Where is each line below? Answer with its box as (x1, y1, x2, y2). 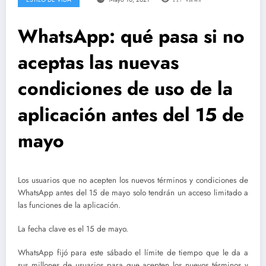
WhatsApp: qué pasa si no (18, 22, 245, 50)
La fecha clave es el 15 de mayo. (18, 223, 128, 235)
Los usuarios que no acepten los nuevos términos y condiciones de (18, 174, 248, 186)
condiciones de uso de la (18, 74, 233, 102)
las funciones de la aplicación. (18, 199, 121, 211)
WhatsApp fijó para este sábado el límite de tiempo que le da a (18, 247, 248, 259)
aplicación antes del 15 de (18, 100, 244, 128)
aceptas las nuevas (18, 48, 179, 76)
